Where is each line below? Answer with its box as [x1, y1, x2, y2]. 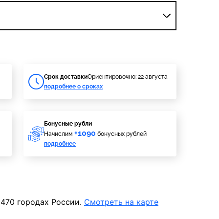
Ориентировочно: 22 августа [88, 73, 168, 80]
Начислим [44, 131, 74, 137]
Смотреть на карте [84, 197, 158, 207]
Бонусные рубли [44, 120, 92, 127]
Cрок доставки [44, 73, 88, 80]
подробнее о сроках [44, 83, 103, 90]
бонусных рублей [96, 131, 147, 137]
